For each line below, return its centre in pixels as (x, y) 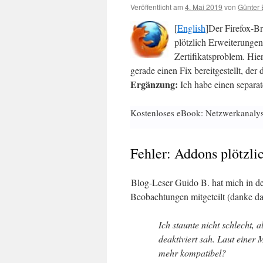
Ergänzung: (154, 84)
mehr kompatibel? (192, 253)
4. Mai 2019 (204, 7)
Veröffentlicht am (157, 7)
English (191, 28)
